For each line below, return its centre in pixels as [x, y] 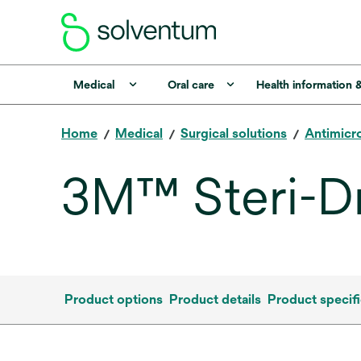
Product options [114, 299]
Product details [215, 299]
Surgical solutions [234, 133]
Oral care [191, 85]
